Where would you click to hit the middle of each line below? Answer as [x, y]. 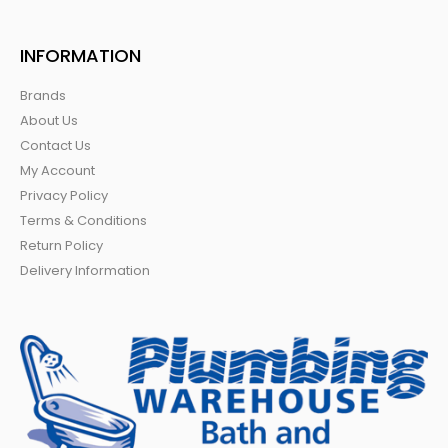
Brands [43, 95]
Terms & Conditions [83, 220]
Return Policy [61, 245]
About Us [49, 120]
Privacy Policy [64, 195]
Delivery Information [85, 270]
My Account [57, 170]
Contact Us [55, 145]
